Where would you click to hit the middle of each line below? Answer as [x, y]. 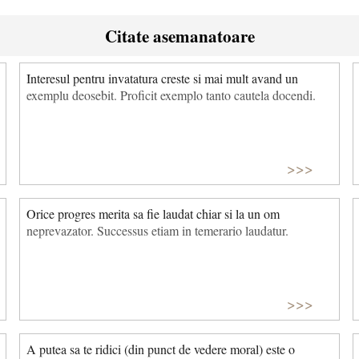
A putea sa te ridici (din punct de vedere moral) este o [161, 349]
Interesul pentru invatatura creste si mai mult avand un [162, 79]
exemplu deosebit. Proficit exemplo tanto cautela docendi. [171, 95]
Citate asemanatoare [179, 36]
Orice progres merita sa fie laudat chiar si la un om [153, 214]
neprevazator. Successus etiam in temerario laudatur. [157, 230]
